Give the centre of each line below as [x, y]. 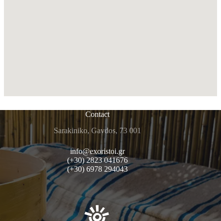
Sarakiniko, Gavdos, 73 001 [97, 130]
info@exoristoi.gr [97, 151]
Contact [97, 114]
